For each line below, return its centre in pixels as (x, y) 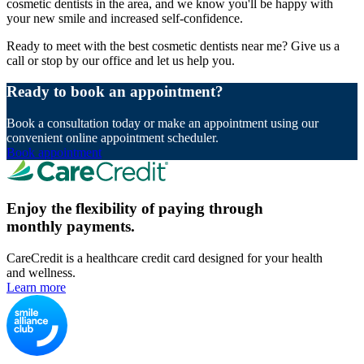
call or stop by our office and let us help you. (121, 60)
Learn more (36, 287)
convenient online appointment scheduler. (113, 138)
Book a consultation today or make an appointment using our (162, 123)
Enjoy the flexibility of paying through (135, 208)
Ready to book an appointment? (115, 92)
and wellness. (41, 272)
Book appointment (54, 153)
